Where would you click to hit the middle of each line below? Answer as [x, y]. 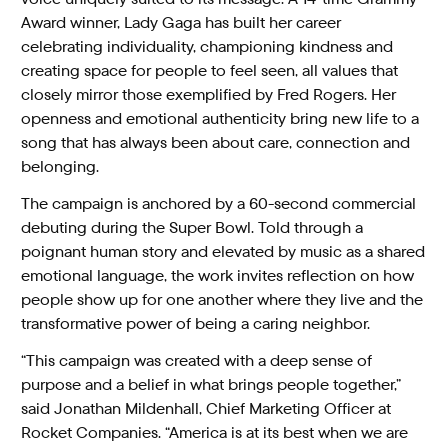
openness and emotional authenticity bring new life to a [220, 119]
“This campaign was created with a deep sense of [197, 360]
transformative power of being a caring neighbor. [196, 324]
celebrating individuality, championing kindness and [207, 47]
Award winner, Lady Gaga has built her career [181, 23]
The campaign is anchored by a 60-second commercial [219, 204]
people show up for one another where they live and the [222, 300]
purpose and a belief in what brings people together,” [211, 384]
